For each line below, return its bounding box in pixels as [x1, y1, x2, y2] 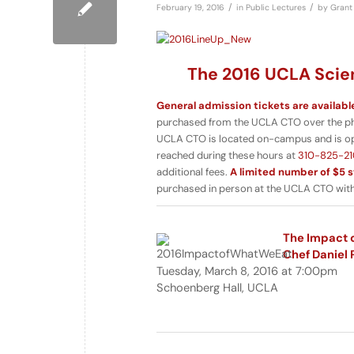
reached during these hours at [156, 149, 298, 163]
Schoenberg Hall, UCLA [156, 280, 278, 296]
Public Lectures [246, 2, 306, 13]
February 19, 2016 [156, 2, 224, 13]
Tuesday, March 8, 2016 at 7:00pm [156, 263, 337, 280]
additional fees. [156, 165, 230, 179]
